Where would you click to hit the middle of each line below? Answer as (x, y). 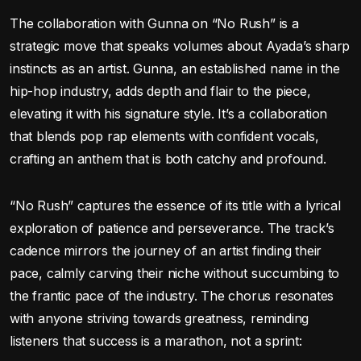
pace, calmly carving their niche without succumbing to (175, 273)
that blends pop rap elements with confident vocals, (164, 136)
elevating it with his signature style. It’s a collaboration (169, 113)
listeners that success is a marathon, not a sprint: (156, 340)
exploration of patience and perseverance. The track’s (172, 228)
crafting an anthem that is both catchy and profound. (168, 158)
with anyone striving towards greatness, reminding (160, 318)
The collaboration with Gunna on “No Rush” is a (154, 23)
